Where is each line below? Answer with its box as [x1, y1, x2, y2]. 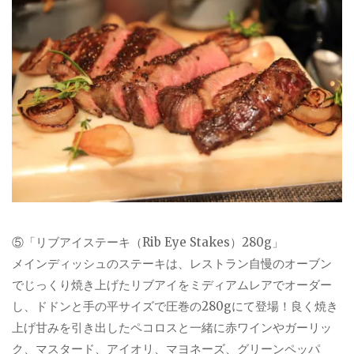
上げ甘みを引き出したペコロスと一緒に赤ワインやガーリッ [12, 320, 332, 336]
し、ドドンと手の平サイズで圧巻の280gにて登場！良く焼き [12, 299, 338, 314]
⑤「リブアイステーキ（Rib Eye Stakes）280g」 [12, 235, 284, 250]
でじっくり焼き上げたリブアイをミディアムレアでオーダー [12, 277, 332, 293]
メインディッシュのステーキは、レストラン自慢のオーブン [12, 256, 332, 272]
